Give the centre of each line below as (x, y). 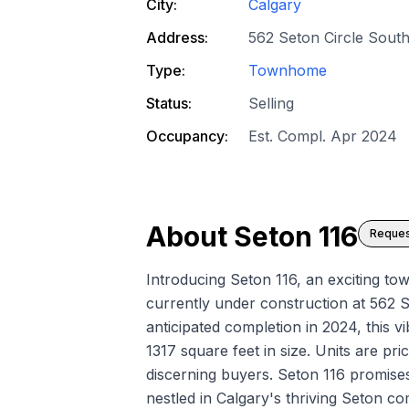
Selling (271, 104)
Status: (169, 104)
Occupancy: (187, 136)
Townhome (288, 71)
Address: (177, 38)
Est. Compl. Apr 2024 (323, 136)
